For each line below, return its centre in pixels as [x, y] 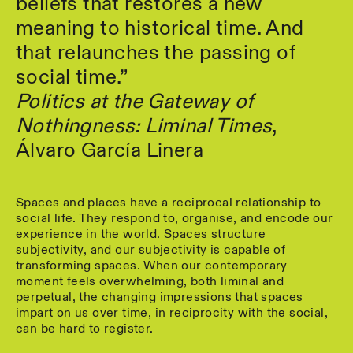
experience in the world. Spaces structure [141, 234]
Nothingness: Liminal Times [144, 126]
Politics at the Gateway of [135, 102]
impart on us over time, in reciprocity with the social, [172, 313]
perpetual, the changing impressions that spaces [160, 297]
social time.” [72, 78]
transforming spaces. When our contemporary [152, 266]
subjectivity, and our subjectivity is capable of [151, 250]
